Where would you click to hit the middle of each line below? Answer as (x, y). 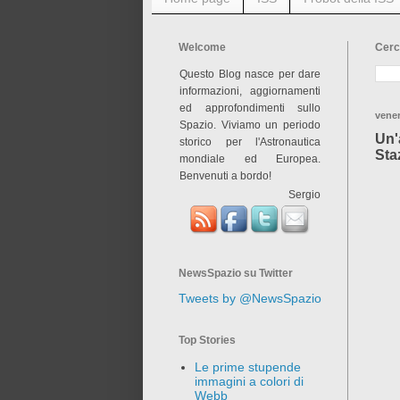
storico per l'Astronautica (250, 141)
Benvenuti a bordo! (225, 175)
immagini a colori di (249, 382)
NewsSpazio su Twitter (236, 273)
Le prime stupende (247, 367)
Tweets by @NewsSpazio (250, 298)
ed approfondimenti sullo (250, 107)
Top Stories (207, 340)
